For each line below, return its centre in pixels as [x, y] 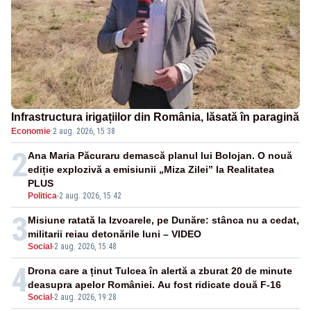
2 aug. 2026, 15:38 [84, 132]
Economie [31, 132]
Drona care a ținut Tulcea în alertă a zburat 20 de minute [160, 271]
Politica [42, 196]
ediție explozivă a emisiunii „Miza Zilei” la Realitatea [151, 170]
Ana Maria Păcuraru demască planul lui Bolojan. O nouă [160, 156]
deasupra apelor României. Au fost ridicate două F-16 [154, 285]
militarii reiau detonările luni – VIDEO [115, 234]
